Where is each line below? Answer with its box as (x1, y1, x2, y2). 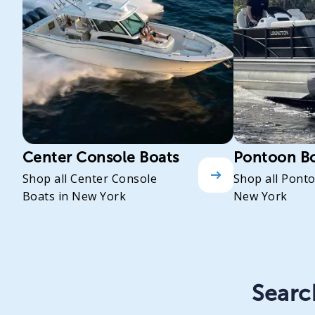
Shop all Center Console (22, 171, 157, 187)
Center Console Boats (22, 148, 179, 167)
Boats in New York (22, 188, 127, 205)
